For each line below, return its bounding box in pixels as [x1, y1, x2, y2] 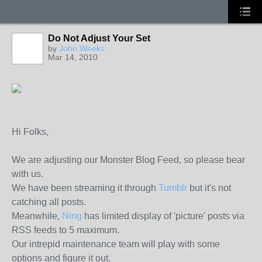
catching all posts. [12, 197, 86, 207]
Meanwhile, [12, 211, 62, 221]
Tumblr [158, 183, 187, 193]
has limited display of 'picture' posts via [82, 211, 244, 221]
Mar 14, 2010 [48, 53, 98, 62]
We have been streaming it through [12, 183, 158, 193]
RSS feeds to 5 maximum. [12, 225, 119, 235]
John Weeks [59, 44, 105, 53]
